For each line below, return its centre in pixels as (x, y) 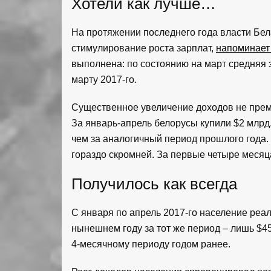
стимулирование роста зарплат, (144, 48)
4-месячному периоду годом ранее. (151, 244)
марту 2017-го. (104, 80)
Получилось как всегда (154, 184)
